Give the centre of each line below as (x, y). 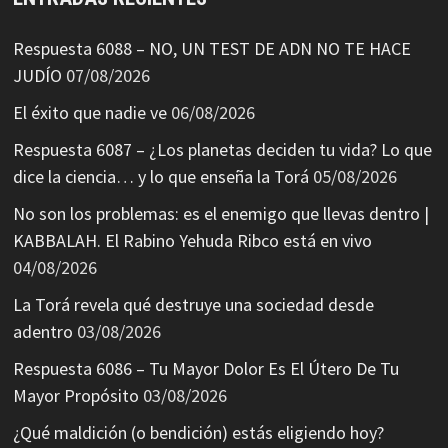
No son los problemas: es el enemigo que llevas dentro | (220, 214)
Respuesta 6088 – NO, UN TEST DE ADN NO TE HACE (211, 49)
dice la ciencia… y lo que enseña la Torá (160, 177)
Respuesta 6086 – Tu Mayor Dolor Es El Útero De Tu (205, 369)
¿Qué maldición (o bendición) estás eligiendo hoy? (198, 433)
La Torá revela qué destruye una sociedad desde (193, 305)
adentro (42, 332)
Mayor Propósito (75, 396)
